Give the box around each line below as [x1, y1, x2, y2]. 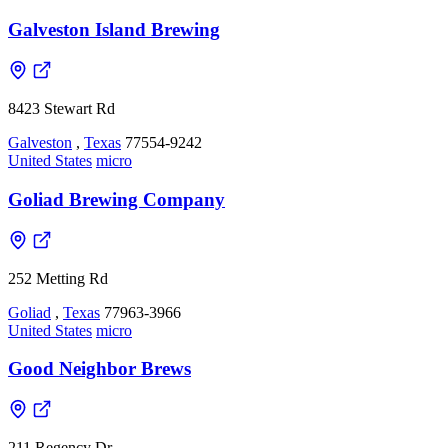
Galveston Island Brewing [8, 19, 220, 41]
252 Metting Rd [8, 269, 108, 287]
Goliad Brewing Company [8, 188, 225, 210]
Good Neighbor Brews [8, 358, 191, 380]
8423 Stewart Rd [8, 100, 115, 118]
